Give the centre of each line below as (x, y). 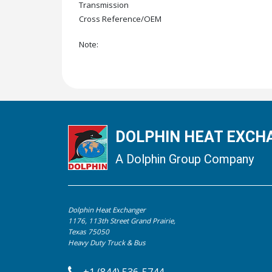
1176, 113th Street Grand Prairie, (121, 221)
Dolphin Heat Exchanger (107, 210)
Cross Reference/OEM (121, 19)
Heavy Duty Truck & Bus (107, 243)
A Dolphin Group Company (185, 159)
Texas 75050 (88, 232)
